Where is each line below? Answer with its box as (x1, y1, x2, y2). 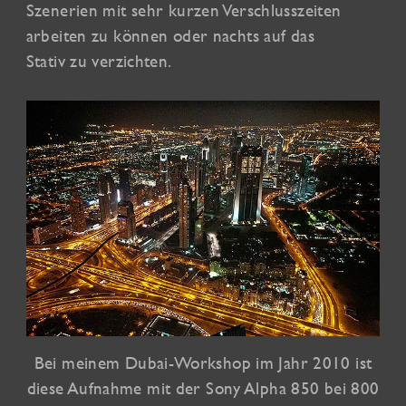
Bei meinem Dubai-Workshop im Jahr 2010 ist (34, 353, 372, 373)
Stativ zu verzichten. (25, 51, 172, 72)
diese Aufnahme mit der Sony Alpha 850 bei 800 (26, 378, 380, 399)
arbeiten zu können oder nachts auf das (25, 25, 314, 46)
